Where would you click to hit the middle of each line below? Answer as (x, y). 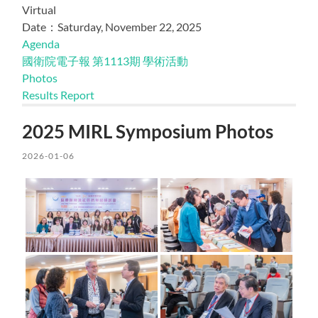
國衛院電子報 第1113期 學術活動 (105, 60)
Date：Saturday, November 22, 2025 (112, 26)
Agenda (41, 43)
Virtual (39, 9)
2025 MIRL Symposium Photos (148, 131)
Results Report (59, 94)
